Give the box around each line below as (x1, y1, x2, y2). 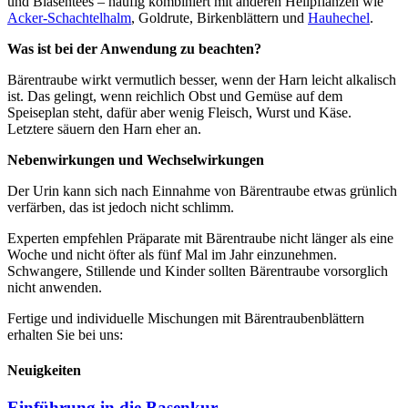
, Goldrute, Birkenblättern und (131, 9, 308, 25)
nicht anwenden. (7, 279, 102, 295)
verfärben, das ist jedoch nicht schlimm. (7, 199, 234, 215)
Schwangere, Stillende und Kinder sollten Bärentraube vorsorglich (7, 262, 388, 279)
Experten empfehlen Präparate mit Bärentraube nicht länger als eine (7, 229, 393, 246)
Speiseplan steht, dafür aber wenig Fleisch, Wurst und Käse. (7, 104, 352, 120)
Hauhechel (308, 9, 370, 25)
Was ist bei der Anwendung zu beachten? (7, 40, 261, 56)
